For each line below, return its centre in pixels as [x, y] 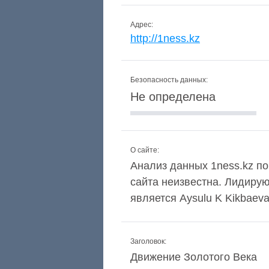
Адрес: [142, 25]
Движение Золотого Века [194, 257]
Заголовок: [148, 241]
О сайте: [145, 150]
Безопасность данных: [169, 80]
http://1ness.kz [165, 38]
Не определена [173, 97]
